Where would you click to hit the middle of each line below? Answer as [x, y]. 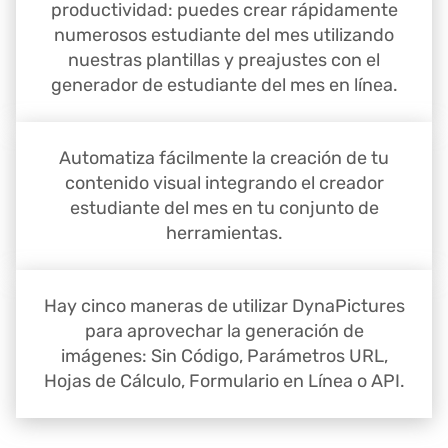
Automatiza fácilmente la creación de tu [224, 158]
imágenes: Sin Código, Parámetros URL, [224, 356]
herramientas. [224, 233]
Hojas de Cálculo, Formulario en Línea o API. [224, 381]
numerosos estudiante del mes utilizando [224, 35]
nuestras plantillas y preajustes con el [224, 60]
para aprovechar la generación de [224, 331]
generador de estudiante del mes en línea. [224, 85]
